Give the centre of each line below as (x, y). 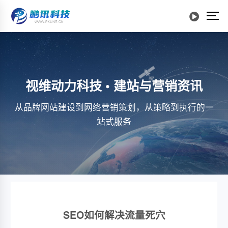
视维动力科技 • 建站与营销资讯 (114, 85)
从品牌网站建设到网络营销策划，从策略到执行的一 (114, 107)
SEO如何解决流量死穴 (114, 215)
